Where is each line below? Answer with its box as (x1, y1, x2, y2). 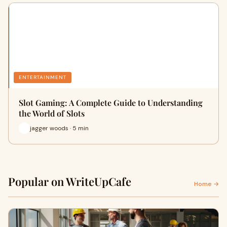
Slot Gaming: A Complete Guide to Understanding (19, 97, 203, 108)
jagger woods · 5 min (30, 124, 89, 132)
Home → (194, 180, 219, 188)
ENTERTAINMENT (19, 74, 66, 81)
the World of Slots (19, 108, 85, 119)
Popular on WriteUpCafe (8, 174, 131, 189)
